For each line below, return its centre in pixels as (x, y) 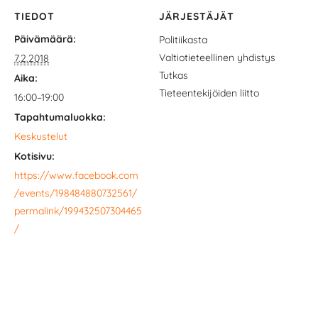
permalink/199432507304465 (78, 210)
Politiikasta (183, 39)
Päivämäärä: (45, 39)
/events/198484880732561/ (76, 193)
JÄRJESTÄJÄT (197, 16)
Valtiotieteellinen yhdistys (217, 57)
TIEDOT (34, 16)
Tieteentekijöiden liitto (209, 93)
